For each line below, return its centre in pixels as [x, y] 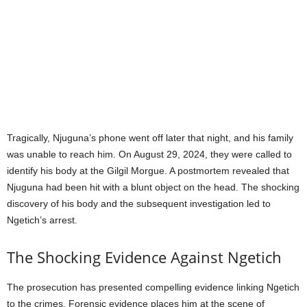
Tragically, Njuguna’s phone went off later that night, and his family [150, 137]
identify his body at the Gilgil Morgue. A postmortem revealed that [148, 170]
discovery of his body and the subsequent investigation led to [139, 203]
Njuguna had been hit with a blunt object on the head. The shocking [153, 187]
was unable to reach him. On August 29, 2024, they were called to [149, 154]
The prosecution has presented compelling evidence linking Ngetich [153, 287]
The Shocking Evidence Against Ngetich [144, 257]
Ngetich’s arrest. [42, 220]
